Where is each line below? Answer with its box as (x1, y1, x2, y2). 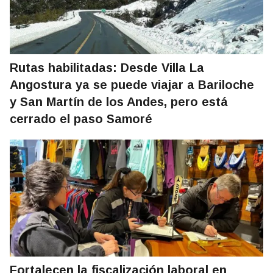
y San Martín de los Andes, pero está (10, 95, 228, 109)
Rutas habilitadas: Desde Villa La (10, 61, 204, 75)
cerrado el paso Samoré (10, 112, 152, 126)
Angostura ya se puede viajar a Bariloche (10, 78, 254, 92)
